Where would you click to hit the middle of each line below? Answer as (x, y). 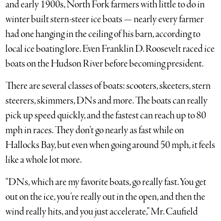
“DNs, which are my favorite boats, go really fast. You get (106, 182)
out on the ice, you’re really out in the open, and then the (106, 197)
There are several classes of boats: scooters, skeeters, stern (108, 86)
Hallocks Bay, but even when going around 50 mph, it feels (110, 145)
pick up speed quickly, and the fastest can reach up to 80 (106, 116)
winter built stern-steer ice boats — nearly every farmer (105, 19)
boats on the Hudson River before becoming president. (105, 64)
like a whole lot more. (44, 160)
